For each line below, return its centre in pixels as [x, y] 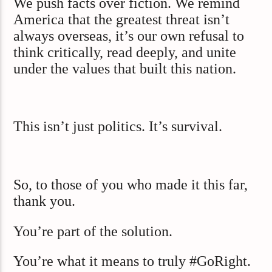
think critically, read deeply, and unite [125, 52]
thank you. [45, 201]
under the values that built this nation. [125, 68]
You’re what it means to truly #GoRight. [132, 261]
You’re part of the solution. [93, 231]
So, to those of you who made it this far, [131, 185]
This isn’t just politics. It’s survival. [118, 127]
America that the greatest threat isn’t [122, 19]
